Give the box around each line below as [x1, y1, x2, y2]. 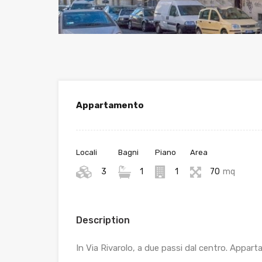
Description [76, 215, 130, 226]
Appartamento [76, 100, 144, 111]
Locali [76, 148, 97, 157]
